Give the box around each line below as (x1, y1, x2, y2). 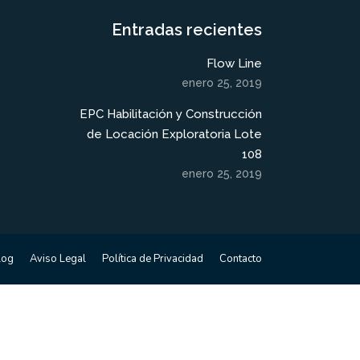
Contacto (219, 251, 262, 266)
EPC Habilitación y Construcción (79, 106, 262, 121)
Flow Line (206, 55, 262, 71)
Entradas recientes (111, 19, 262, 39)
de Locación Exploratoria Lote (86, 126, 262, 141)
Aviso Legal (30, 251, 86, 266)
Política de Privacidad (102, 251, 203, 266)
